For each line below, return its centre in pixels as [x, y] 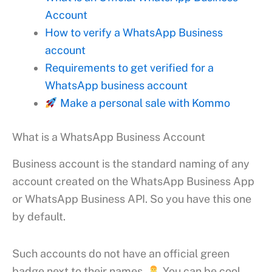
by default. [39, 217]
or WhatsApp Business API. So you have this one [132, 199]
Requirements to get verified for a [129, 68]
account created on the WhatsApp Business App [133, 182]
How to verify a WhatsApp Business [134, 33]
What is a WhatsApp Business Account [109, 137]
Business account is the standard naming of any [131, 164]
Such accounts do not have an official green [121, 253]
